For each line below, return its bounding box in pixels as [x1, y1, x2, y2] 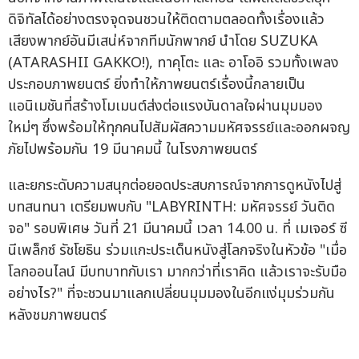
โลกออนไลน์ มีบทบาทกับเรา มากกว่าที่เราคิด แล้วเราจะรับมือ [8, 260, 347, 283]
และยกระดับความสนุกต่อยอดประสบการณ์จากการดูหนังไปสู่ [8, 174, 341, 196]
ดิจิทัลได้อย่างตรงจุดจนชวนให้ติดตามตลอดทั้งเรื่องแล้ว [8, 8, 325, 30]
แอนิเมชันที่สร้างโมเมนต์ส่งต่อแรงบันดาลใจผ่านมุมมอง [8, 95, 323, 117]
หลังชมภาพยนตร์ [8, 304, 107, 326]
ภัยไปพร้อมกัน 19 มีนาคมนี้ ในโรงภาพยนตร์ [8, 138, 257, 160]
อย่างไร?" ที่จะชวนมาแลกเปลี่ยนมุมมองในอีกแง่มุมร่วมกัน [8, 282, 335, 305]
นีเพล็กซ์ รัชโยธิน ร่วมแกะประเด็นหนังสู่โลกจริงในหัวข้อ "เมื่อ [8, 239, 347, 261]
